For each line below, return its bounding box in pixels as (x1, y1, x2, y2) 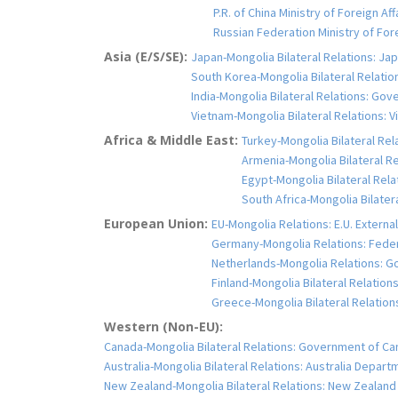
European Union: (104, 215, 211, 233)
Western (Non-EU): (104, 318, 227, 336)
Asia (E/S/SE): (104, 48, 191, 66)
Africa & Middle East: (104, 131, 242, 149)
